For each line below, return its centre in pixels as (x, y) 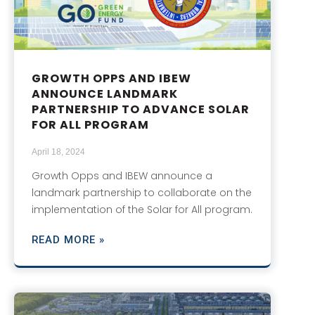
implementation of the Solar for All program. (142, 210)
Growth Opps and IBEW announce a (122, 176)
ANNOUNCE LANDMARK (105, 94)
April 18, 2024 (58, 152)
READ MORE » (68, 240)
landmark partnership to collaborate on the (142, 193)
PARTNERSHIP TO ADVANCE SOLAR (141, 110)
